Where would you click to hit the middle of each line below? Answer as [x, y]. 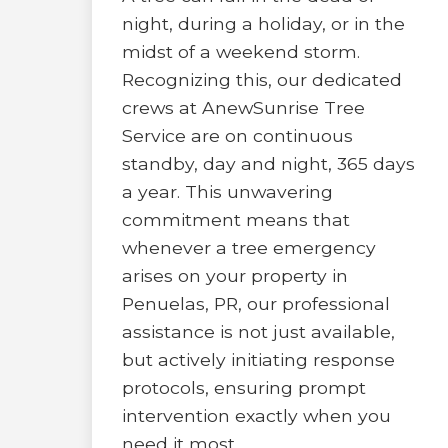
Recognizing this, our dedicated [262, 79]
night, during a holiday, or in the [263, 23]
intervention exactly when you [256, 415]
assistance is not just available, [258, 331]
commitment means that [236, 219]
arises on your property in [235, 275]
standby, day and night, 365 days [268, 163]
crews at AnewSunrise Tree [243, 107]
